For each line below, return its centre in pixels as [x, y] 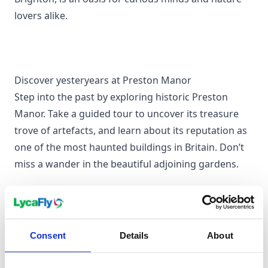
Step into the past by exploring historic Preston [121, 97]
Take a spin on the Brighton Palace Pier [103, 229]
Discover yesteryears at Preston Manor [103, 80]
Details [134, 235]
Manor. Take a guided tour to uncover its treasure [127, 114]
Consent [48, 235]
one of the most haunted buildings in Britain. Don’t [129, 147]
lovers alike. [41, 16]
